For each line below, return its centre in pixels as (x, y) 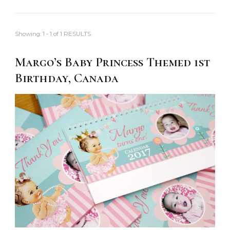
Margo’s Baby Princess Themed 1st (112, 62)
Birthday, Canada (67, 78)
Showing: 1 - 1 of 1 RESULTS (53, 34)
